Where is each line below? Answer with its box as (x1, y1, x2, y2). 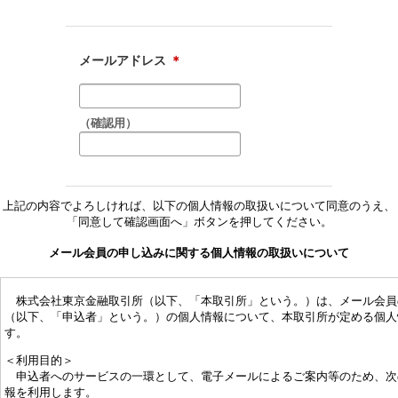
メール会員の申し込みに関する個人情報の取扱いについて (49, 246, 349, 260)
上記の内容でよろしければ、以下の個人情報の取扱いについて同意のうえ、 (3, 199, 395, 212)
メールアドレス (79, 53, 170, 68)
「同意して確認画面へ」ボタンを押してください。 (66, 215, 332, 228)
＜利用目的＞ (4, 353, 74, 367)
